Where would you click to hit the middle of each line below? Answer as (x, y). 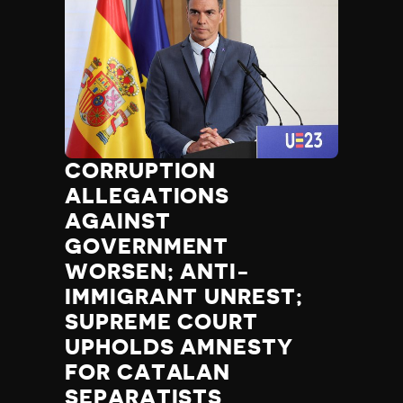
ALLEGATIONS (148, 197)
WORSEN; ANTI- (158, 272)
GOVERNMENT (147, 247)
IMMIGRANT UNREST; (184, 297)
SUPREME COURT (162, 322)
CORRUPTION (141, 171)
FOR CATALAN (148, 373)
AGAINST (118, 222)
